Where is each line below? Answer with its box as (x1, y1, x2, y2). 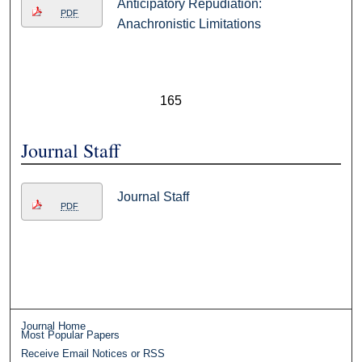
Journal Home (21, 320, 86, 333)
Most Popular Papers (21, 329, 120, 342)
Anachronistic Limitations (116, 17, 261, 32)
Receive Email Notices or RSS (21, 347, 166, 360)
